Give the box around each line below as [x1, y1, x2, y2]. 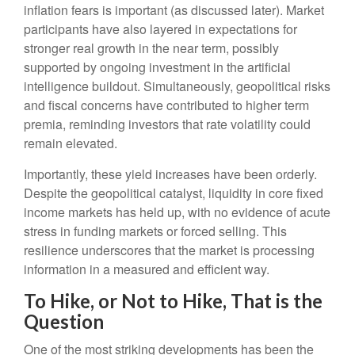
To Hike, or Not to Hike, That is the [24, 289, 323, 313]
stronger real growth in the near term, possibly [24, 39, 279, 58]
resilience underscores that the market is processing [24, 241, 315, 260]
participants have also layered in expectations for [24, 20, 297, 39]
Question [24, 310, 104, 334]
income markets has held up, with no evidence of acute [24, 203, 330, 222]
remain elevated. [24, 134, 117, 153]
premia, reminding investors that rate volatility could [24, 115, 311, 134]
